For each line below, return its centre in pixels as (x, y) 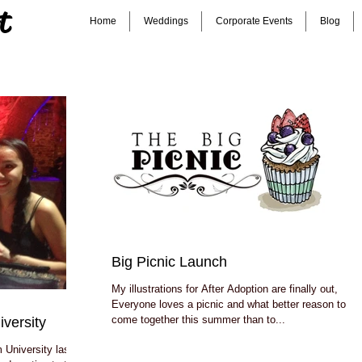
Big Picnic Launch (169, 262)
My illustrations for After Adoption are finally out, (225, 289)
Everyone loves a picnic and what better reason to (229, 304)
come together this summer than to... (198, 320)
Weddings (166, 21)
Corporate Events (254, 21)
